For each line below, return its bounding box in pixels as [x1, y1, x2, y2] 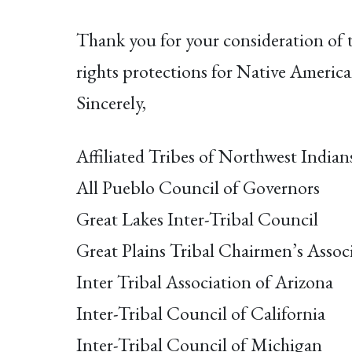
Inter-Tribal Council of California [76, 300, 325, 325]
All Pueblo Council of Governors [76, 174, 320, 200]
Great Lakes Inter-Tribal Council [76, 206, 318, 231]
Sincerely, [76, 90, 146, 115]
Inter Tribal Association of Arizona [76, 269, 333, 294]
